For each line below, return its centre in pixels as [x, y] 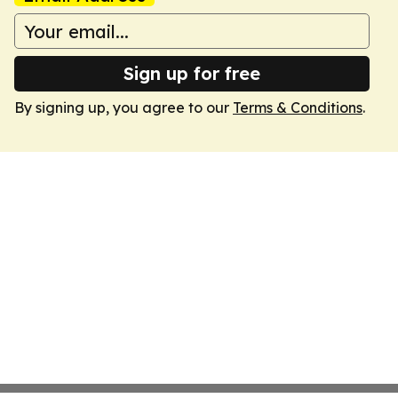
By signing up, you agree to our [123, 107]
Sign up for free [192, 73]
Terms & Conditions [298, 107]
